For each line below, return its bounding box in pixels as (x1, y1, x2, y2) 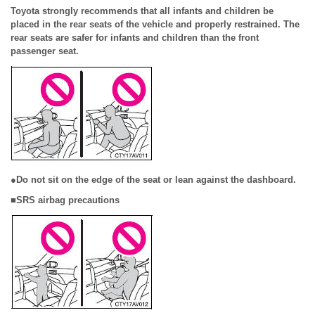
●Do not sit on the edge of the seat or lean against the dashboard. (11, 174, 296, 185)
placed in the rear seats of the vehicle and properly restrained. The (11, 19, 300, 30)
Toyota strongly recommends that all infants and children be (11, 6, 274, 16)
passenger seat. (11, 46, 79, 56)
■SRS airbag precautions (11, 195, 120, 205)
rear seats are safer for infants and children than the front (11, 32, 259, 43)
